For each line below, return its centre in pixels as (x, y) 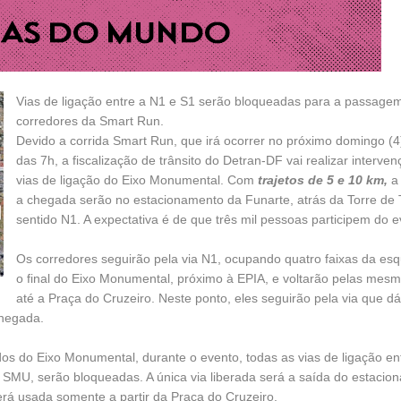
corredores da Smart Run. (90, 121)
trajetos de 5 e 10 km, (323, 180)
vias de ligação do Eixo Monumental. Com (137, 180)
